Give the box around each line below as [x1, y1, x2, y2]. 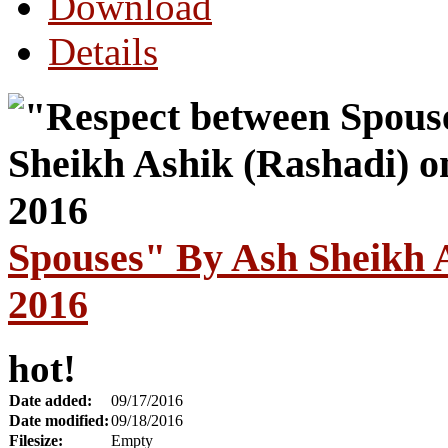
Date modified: [9, 412, 109, 430]
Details [48, 29, 158, 73]
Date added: [9, 392, 92, 410]
